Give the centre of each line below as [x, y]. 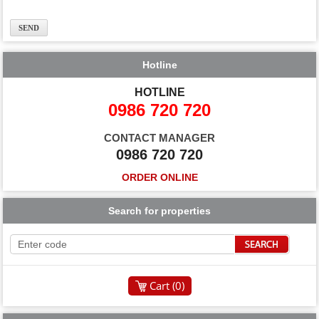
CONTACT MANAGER [159, 137]
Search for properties [159, 210]
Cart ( [162, 285]
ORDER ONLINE [159, 177]
